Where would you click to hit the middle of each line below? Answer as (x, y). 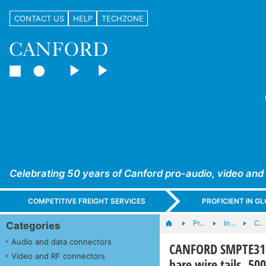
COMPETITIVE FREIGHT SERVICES (87, 201)
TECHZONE (122, 18)
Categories (33, 225)
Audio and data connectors (61, 241)
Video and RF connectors (58, 256)
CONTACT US (39, 18)
